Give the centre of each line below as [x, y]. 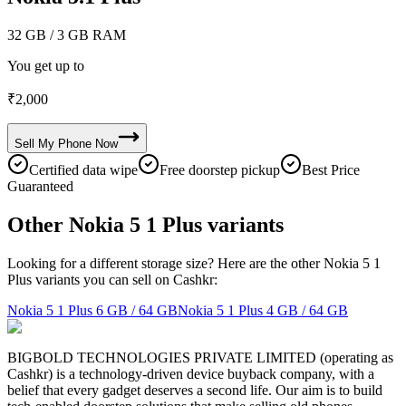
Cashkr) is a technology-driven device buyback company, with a [191, 373]
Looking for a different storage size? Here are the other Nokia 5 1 [194, 263]
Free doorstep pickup [220, 169]
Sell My [34, 143]
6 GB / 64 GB [137, 310]
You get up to [46, 65]
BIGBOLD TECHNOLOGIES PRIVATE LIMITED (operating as [200, 357]
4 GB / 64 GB [307, 310]
